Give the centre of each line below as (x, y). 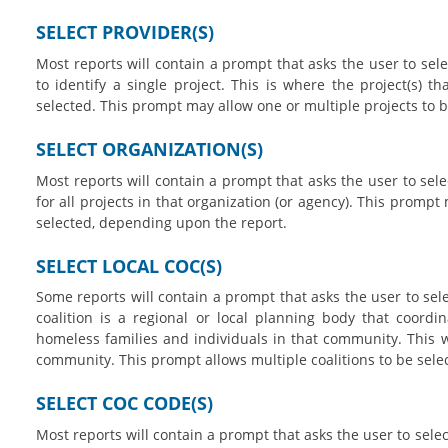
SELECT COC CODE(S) (124, 403)
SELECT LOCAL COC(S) (128, 265)
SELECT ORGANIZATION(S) (149, 148)
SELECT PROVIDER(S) (124, 32)
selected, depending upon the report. (163, 222)
